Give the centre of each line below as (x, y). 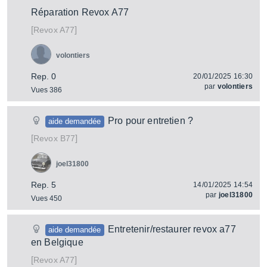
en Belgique (57, 242)
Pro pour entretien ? (150, 121)
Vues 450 (46, 198)
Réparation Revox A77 (80, 12)
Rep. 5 (44, 185)
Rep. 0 (44, 76)
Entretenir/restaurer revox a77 (172, 229)
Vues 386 (46, 90)
